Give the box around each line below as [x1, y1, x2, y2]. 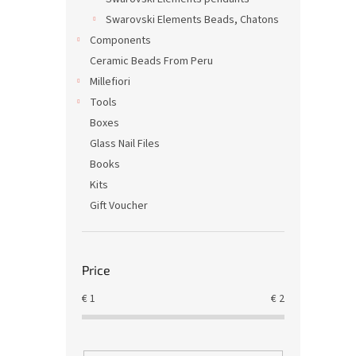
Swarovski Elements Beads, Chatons [106, 12, 279, 28]
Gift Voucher [90, 198, 148, 214]
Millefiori [90, 74, 130, 90]
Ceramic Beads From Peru [90, 53, 213, 69]
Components [90, 33, 151, 48]
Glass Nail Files [90, 136, 160, 152]
